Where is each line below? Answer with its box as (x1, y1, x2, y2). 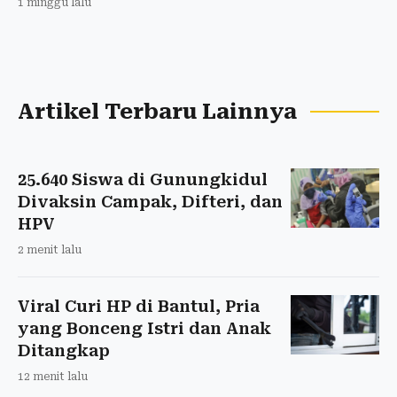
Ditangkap (18, 341, 110, 361)
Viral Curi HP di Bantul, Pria (18, 297, 260, 316)
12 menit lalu (18, 370, 88, 384)
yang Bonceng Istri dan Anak (18, 319, 271, 339)
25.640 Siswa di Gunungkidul (18, 170, 268, 190)
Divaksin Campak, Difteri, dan (18, 192, 283, 212)
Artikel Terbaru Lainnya (18, 99, 297, 125)
